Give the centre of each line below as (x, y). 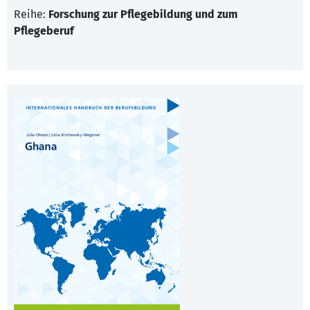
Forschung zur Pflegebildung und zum (143, 15)
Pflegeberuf (44, 31)
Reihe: (31, 15)
